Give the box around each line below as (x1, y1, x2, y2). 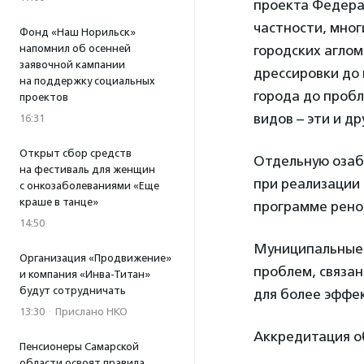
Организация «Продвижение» (19, 252, 171, 264)
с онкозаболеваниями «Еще (19, 180, 159, 192)
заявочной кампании (19, 58, 125, 71)
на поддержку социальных (19, 75, 155, 87)
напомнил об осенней (19, 42, 131, 54)
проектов (19, 91, 68, 103)
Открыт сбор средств (19, 147, 132, 159)
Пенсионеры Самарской (19, 340, 139, 353)
